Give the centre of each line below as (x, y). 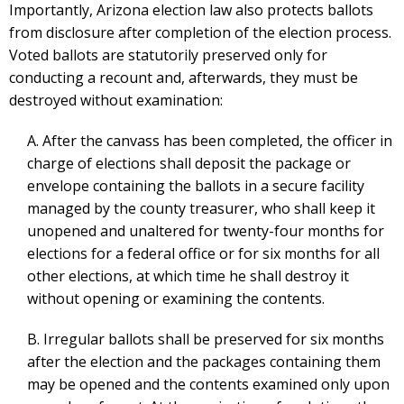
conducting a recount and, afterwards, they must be (184, 78)
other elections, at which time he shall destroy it (188, 276)
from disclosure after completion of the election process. (200, 33)
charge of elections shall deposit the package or (189, 164)
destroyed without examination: (116, 101)
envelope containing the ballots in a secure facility (196, 186)
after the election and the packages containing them (204, 362)
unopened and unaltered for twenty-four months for (206, 231)
